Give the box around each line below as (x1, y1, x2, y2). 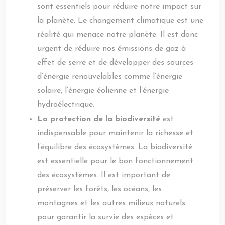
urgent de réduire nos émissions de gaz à (37, 45, 186, 53)
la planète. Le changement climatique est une (37, 17, 203, 25)
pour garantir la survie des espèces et (37, 213, 174, 221)
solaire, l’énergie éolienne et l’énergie (37, 87, 169, 95)
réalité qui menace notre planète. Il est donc (37, 31, 198, 39)
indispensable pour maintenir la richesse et (37, 129, 193, 137)
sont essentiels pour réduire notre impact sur (37, 3, 201, 11)
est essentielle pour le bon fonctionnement (37, 157, 193, 165)
